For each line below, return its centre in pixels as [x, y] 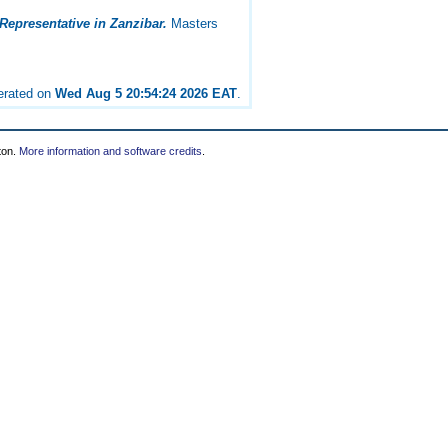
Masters [193, 24]
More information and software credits [110, 151]
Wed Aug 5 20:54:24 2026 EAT [146, 94]
